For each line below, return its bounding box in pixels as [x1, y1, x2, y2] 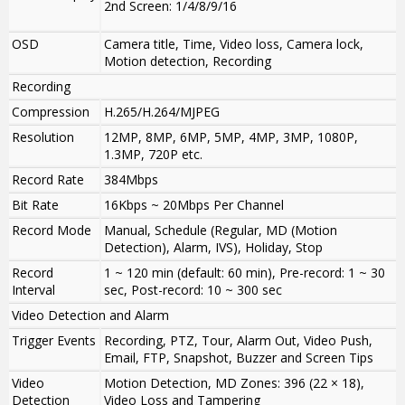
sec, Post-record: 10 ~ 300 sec [104, 281, 282, 299]
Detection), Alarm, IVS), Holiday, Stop [104, 239, 323, 257]
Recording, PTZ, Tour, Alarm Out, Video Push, [104, 332, 372, 350]
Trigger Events [12, 332, 96, 350]
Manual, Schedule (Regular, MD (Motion [104, 221, 337, 240]
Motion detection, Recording [104, 52, 271, 71]
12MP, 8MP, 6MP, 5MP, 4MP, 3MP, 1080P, [104, 128, 358, 146]
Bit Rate [12, 196, 59, 214]
